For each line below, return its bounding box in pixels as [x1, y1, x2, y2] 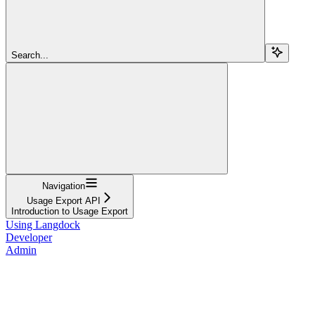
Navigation [41, 180, 85, 191]
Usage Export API [26, 195, 101, 206]
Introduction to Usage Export [11, 205, 128, 217]
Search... [11, 49, 49, 60]
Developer [6, 231, 52, 243]
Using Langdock [6, 218, 80, 231]
